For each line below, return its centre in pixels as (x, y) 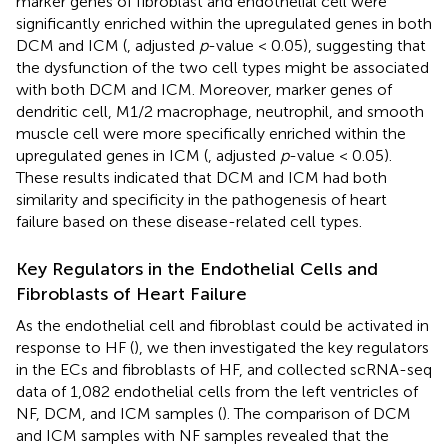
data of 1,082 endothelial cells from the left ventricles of (217, 391)
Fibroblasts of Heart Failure (131, 293)
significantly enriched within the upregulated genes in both (224, 23)
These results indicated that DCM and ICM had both (201, 177)
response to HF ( (75, 347)
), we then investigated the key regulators (281, 347)
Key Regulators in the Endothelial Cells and (197, 268)
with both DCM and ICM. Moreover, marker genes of (204, 89)
